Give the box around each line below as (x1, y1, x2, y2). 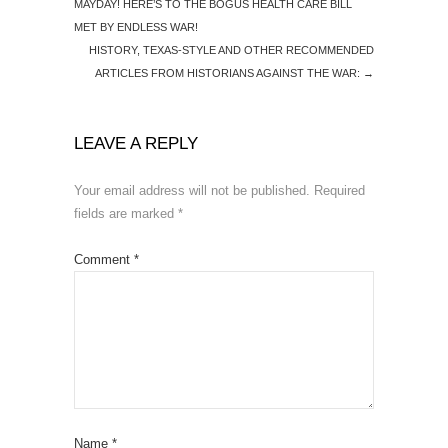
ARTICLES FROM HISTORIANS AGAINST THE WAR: (95, 67, 363, 79)
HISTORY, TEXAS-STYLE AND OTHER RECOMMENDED (89, 44, 374, 56)
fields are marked (74, 206, 178, 221)
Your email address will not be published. (74, 183, 310, 198)
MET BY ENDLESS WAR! (74, 21, 198, 33)
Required (314, 183, 365, 198)
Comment (74, 252, 134, 267)
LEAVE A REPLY (74, 134, 198, 153)
